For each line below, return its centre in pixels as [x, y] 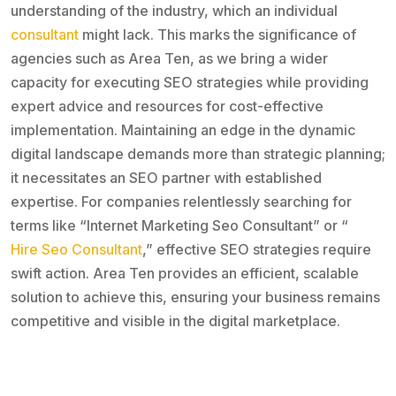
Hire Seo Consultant [76, 249]
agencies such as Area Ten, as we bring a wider [169, 58]
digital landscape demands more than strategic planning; [198, 153]
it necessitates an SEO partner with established [166, 177]
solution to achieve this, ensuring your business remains [195, 297]
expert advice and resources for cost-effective [167, 106]
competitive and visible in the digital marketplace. [175, 320]
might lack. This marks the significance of [217, 34]
